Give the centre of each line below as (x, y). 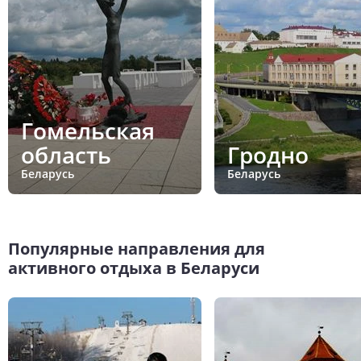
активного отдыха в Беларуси (134, 268)
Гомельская (88, 130)
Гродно (268, 154)
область (66, 154)
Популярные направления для (137, 249)
